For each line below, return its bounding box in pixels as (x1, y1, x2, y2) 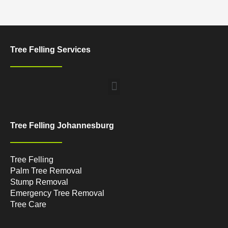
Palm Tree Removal (10, 166, 82, 176)
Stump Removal (10, 178, 68, 187)
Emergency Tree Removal (10, 189, 104, 198)
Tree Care (10, 200, 48, 209)
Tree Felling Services (10, 45, 91, 54)
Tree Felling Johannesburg (10, 121, 114, 130)
